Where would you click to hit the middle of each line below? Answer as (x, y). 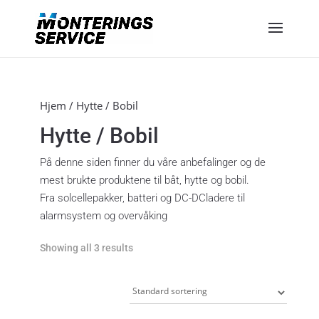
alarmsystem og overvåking (103, 216)
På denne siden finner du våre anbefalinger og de (152, 162)
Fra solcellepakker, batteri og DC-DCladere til (142, 198)
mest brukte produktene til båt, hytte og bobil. (144, 180)
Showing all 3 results (86, 248)
